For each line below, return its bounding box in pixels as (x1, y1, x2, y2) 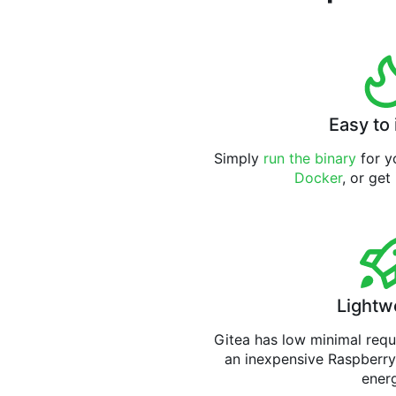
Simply (214, 149, 264, 168)
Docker (293, 169, 342, 187)
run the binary (263, 149, 357, 168)
